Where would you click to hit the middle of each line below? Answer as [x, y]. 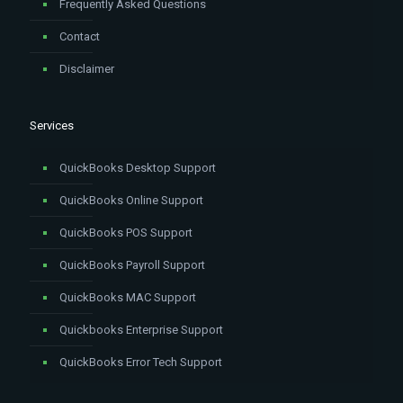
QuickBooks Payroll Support [132, 265]
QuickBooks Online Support [131, 200]
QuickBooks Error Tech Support [141, 362]
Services [52, 125]
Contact [80, 36]
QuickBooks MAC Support [128, 297]
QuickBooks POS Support [126, 233]
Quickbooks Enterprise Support [141, 330]
